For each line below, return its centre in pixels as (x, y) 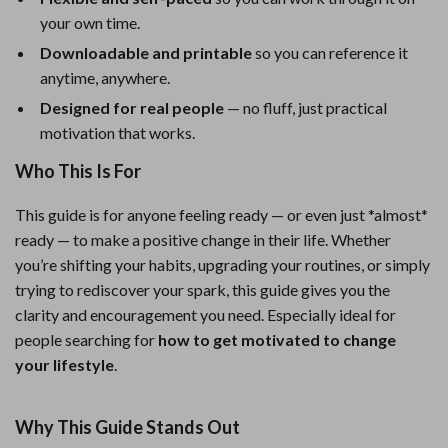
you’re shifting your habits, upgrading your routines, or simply (222, 264)
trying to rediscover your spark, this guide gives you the (202, 289)
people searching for (86, 339)
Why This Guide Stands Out (127, 427)
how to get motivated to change (277, 339)
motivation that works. (117, 132)
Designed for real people (132, 107)
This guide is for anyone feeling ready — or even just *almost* (221, 214)
